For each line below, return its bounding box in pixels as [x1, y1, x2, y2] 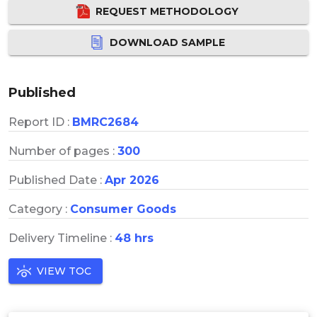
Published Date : [8, 173, 105, 187]
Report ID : [8, 115, 72, 129]
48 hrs [115, 231, 154, 245]
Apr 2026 [105, 173, 159, 187]
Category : [8, 202, 70, 216]
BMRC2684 [72, 115, 139, 129]
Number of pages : [8, 144, 117, 158]
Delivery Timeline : [8, 231, 115, 245]
